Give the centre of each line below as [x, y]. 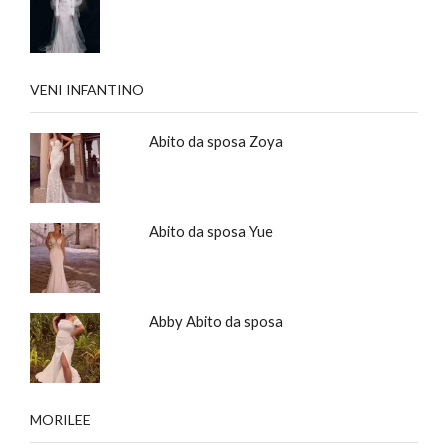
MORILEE [60, 419]
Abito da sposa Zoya [215, 140]
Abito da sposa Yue [210, 230]
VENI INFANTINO [87, 89]
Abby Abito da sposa [215, 320]
